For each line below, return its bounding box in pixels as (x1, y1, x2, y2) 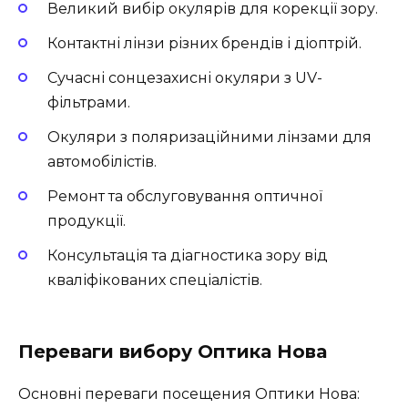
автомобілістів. (47, 153, 157, 171)
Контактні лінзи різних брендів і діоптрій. (47, 34, 362, 52)
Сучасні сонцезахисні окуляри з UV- (47, 68, 322, 87)
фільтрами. (47, 93, 130, 111)
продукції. (47, 212, 126, 230)
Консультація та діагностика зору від (47, 247, 328, 265)
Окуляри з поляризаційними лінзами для (47, 128, 372, 147)
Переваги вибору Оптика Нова (18, 340, 327, 362)
